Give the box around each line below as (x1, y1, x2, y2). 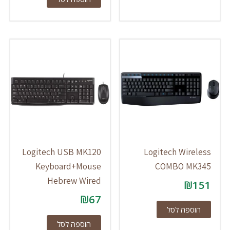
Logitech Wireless (144, 146, 212, 158)
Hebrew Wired (47, 175, 102, 187)
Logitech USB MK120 (22, 146, 102, 158)
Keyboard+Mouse (35, 160, 102, 172)
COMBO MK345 (155, 160, 212, 172)
